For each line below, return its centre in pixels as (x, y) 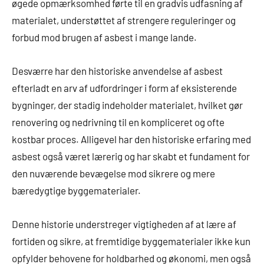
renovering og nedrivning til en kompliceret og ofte (118, 122)
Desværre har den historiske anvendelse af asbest (117, 71)
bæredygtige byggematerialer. (76, 191)
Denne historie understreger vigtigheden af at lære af (124, 224)
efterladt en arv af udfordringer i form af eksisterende (124, 88)
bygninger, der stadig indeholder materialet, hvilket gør (127, 105)
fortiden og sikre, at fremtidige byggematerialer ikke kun (131, 241)
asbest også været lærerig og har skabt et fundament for (131, 156)
